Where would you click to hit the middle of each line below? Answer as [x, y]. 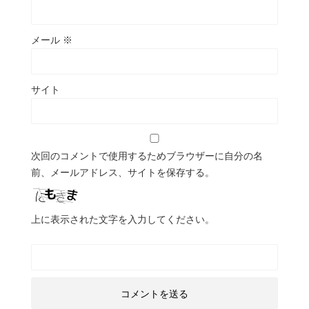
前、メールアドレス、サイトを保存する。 [123, 172]
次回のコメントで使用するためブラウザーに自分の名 [147, 156]
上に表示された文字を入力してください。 [123, 219]
